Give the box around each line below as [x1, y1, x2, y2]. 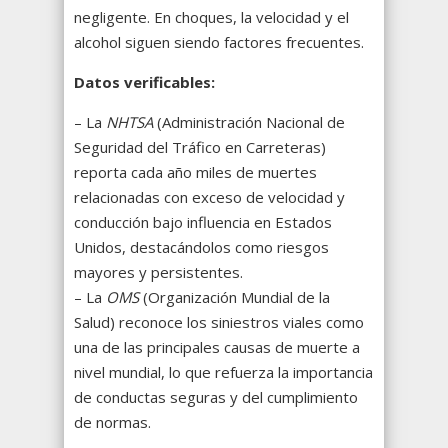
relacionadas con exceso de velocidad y [74, 187, 345, 208]
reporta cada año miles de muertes [74, 162, 317, 183]
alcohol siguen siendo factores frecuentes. [74, 32, 364, 53]
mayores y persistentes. [74, 262, 243, 283]
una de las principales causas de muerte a [74, 337, 360, 358]
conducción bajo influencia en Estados [74, 212, 332, 233]
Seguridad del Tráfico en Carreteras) [74, 137, 326, 158]
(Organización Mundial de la [139, 287, 330, 308]
